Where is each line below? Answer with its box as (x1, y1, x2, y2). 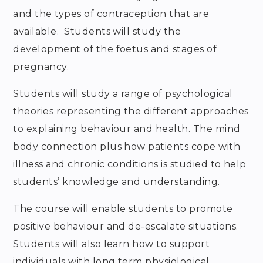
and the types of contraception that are (13, 8, 210, 20)
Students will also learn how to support (13, 238, 210, 250)
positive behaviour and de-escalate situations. (13, 221, 238, 232)
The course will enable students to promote (13, 203, 233, 215)
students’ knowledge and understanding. (13, 176, 220, 188)
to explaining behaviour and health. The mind (13, 123, 241, 135)
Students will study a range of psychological (13, 88, 233, 100)
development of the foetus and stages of (13, 43, 217, 55)
